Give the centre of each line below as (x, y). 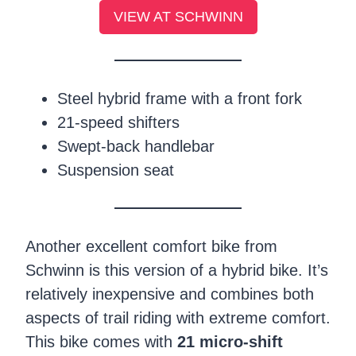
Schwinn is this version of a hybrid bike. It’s (177, 270)
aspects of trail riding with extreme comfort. (178, 317)
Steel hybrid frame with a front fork (180, 98)
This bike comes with (101, 341)
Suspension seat (116, 170)
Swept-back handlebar (136, 146)
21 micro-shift (230, 341)
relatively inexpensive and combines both (170, 294)
